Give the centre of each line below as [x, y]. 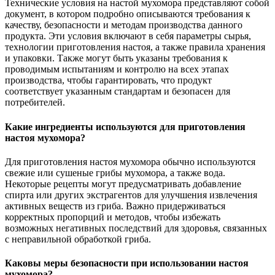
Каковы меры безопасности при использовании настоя [127, 263]
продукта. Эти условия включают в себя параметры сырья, [128, 36]
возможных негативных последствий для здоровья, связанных [136, 228]
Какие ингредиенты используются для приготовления [125, 126]
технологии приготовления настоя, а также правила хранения [135, 47]
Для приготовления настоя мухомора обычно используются [130, 161]
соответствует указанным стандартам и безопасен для [118, 91]
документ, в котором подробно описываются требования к [128, 14]
